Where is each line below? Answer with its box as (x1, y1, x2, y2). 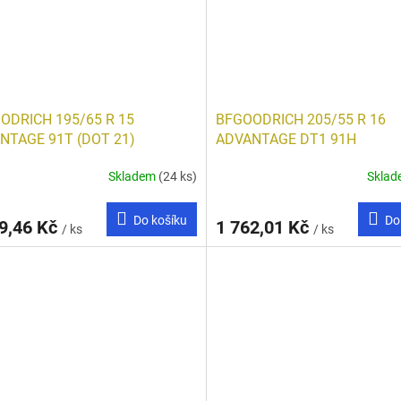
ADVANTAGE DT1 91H (215, 131, 356, 148)
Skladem (107, 168, 158, 183)
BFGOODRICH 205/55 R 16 (215, 111, 386, 128)
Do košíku (132, 213, 187, 227)
